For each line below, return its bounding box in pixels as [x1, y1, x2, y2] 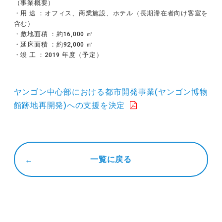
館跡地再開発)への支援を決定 [13, 101, 125, 110]
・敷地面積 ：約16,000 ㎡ [13, 30, 93, 38]
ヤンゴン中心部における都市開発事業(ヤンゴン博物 [13, 87, 208, 97]
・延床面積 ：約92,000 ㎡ [13, 41, 93, 48]
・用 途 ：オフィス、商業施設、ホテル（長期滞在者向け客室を [13, 9, 209, 17]
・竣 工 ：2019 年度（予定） [13, 51, 103, 58]
